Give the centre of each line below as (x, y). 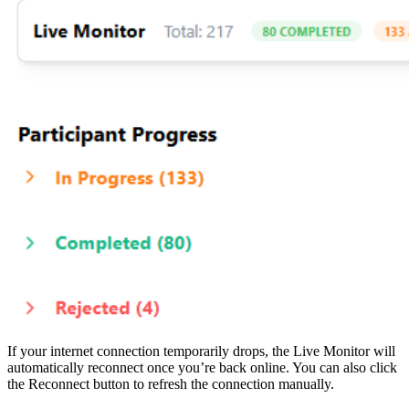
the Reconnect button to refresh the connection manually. (171, 383)
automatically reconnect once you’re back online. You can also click (202, 367)
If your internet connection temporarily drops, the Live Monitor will (201, 351)
